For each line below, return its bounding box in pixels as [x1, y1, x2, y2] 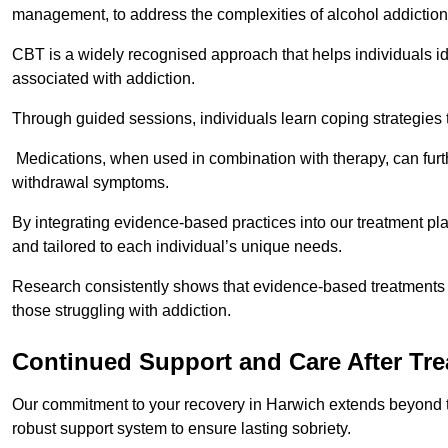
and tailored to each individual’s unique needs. [12, 238, 346, 256]
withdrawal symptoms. [12, 174, 169, 192]
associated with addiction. [12, 70, 199, 88]
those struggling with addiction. [12, 302, 231, 320]
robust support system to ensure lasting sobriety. [12, 420, 351, 438]
